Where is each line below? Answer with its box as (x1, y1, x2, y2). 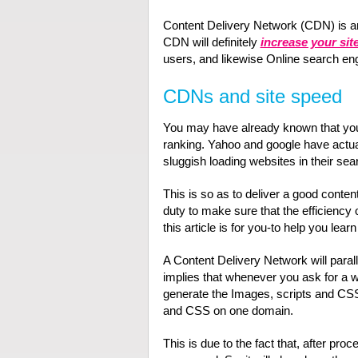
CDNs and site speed (162, 86, 342, 108)
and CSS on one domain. (162, 304, 293, 318)
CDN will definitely (162, 35, 261, 50)
